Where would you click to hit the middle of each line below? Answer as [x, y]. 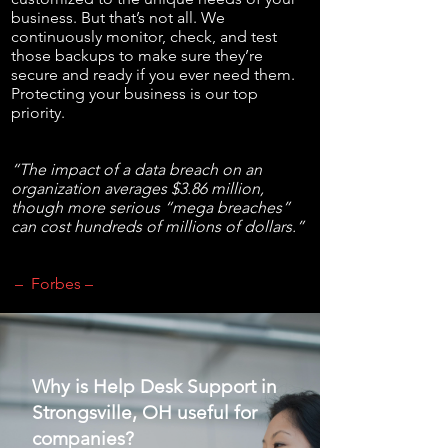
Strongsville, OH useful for [144, 412]
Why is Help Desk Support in [154, 386]
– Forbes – [52, 283]
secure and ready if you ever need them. [153, 74]
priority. [38, 112]
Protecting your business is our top [134, 93]
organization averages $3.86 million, [137, 188]
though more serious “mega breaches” [150, 207]
